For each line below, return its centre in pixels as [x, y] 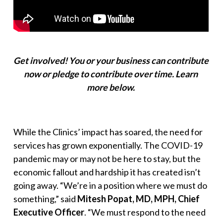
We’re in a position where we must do [135, 185]
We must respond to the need [148, 212]
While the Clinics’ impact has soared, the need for [108, 132]
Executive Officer [49, 212]
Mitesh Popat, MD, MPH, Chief [138, 198]
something [34, 198]
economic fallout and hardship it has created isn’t [107, 172]
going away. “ [38, 185]
